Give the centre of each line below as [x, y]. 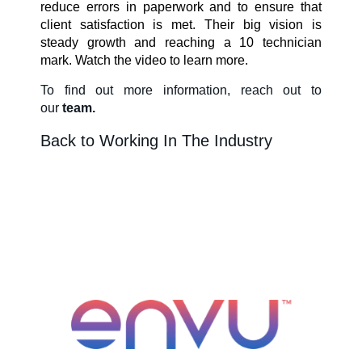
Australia [181, 123]
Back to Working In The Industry [156, 140]
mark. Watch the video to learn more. [144, 60]
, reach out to [274, 90]
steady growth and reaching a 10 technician [181, 42]
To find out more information [134, 90]
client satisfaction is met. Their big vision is [181, 24]
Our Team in [181, 101]
